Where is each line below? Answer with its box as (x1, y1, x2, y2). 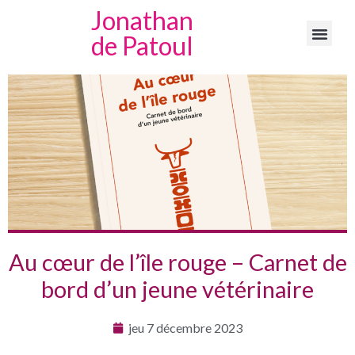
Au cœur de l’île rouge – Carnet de (8, 248, 347, 276)
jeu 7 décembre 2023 (128, 320, 242, 335)
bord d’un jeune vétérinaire (41, 275, 314, 303)
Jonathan (90, 5, 193, 36)
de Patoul (90, 30, 193, 61)
